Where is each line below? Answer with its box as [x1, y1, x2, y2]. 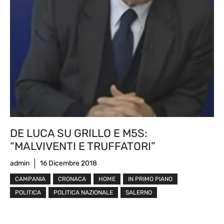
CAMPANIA [15, 175, 45, 182]
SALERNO [125, 188, 152, 196]
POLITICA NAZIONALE [53, 188, 113, 196]
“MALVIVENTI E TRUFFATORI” [10, 139, 155, 153]
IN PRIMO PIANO [128, 175, 172, 182]
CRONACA [58, 175, 86, 182]
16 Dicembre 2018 [40, 158, 97, 167]
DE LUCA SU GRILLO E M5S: [10, 126, 147, 140]
